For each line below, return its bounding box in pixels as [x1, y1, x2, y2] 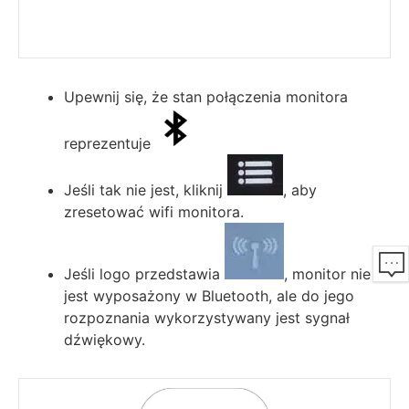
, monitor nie [284, 264, 371, 283]
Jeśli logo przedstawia [64, 264, 225, 283]
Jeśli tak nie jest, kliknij [64, 180, 227, 199]
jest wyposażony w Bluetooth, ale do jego [64, 286, 354, 305]
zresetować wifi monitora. [64, 202, 244, 221]
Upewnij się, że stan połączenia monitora [64, 87, 348, 106]
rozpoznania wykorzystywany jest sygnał [64, 308, 350, 327]
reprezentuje [64, 133, 155, 152]
